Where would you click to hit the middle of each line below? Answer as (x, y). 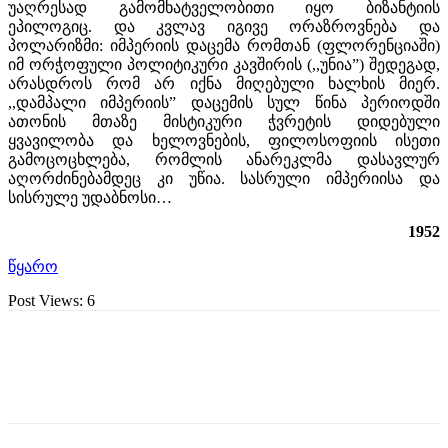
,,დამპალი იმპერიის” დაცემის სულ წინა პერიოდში (224, 102)
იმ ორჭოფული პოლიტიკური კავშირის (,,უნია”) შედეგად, (224, 64)
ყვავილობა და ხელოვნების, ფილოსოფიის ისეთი (224, 140)
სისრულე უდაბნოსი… (90, 197)
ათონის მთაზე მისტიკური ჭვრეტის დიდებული (224, 121)
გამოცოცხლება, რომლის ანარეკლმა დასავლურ (224, 159)
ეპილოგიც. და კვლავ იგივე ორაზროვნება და (224, 26)
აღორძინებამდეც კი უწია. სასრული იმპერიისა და (224, 178)
